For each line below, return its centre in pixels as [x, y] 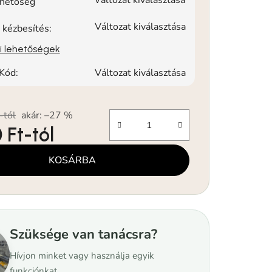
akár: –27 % [47, 115]
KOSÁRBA [73, 160]
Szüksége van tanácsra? [84, 234]
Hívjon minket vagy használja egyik [82, 255]
